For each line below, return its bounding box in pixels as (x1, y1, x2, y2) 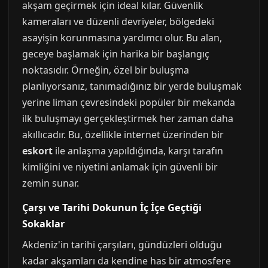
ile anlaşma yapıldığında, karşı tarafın (53, 144, 223, 158)
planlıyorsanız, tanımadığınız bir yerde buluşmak (22, 80, 242, 93)
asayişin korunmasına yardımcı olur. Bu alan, (22, 31, 222, 45)
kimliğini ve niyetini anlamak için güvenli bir (22, 160, 218, 174)
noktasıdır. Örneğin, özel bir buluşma (22, 63, 189, 77)
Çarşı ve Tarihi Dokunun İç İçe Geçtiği (22, 201, 202, 215)
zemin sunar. (22, 176, 79, 190)
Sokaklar (22, 217, 65, 231)
